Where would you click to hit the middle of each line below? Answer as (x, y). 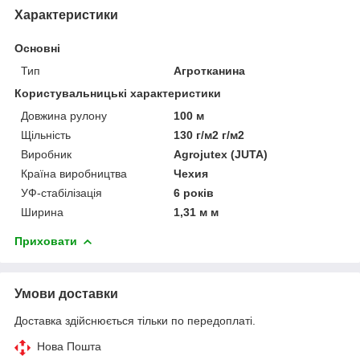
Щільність (46, 135)
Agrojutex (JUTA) (221, 154)
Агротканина (210, 70)
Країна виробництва (74, 173)
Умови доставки (66, 293)
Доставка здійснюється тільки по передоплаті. (135, 320)
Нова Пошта (69, 346)
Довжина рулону (64, 115)
